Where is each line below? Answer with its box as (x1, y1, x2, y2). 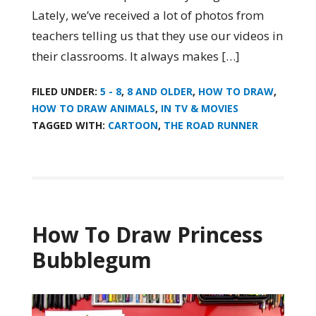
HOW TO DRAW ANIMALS (31, 102, 155, 116)
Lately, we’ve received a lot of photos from (31, 7, 264, 24)
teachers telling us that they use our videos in (31, 28, 283, 44)
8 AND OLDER (126, 85, 193, 99)
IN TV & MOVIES (160, 102, 238, 116)
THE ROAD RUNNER (163, 119, 258, 133)
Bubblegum (31, 245, 152, 275)
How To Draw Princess (31, 220, 263, 250)
